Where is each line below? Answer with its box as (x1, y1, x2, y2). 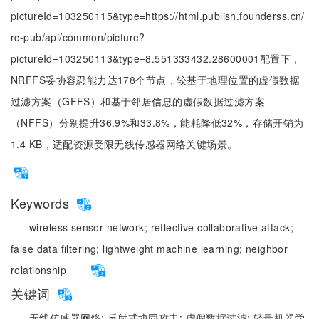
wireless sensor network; (29, 220, 151, 234)
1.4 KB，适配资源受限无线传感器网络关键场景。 (11, 137, 238, 151)
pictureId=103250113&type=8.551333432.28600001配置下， (11, 51, 301, 66)
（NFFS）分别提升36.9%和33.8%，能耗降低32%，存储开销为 (11, 115, 304, 130)
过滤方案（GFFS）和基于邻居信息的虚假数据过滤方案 (11, 94, 265, 108)
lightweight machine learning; (103, 241, 246, 256)
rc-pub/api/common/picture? (11, 30, 145, 44)
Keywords (11, 194, 73, 212)
